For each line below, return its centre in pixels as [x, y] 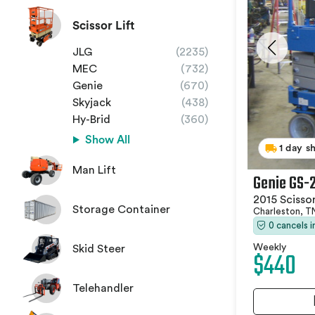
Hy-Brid [91, 120]
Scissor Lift [103, 25]
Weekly [270, 247]
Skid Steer [99, 249]
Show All [107, 140]
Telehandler [103, 289]
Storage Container [121, 210]
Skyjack [92, 103]
